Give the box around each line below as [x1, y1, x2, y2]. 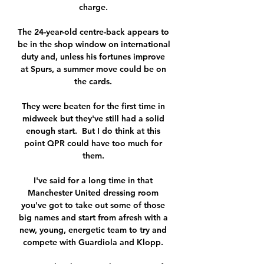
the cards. [74, 76, 114, 87]
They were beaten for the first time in [21, 101, 165, 112]
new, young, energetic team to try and [19, 225, 167, 236]
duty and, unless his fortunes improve [21, 51, 165, 62]
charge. [78, 2, 110, 13]
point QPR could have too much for [24, 138, 162, 149]
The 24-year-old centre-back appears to [18, 27, 169, 38]
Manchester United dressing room [28, 187, 159, 199]
